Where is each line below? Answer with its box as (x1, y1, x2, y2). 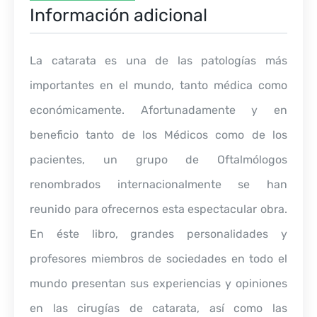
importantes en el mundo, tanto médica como (30, 78, 287, 92)
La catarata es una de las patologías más (30, 53, 287, 67)
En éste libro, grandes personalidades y (30, 226, 287, 241)
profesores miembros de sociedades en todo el (30, 251, 287, 265)
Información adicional (30, 4, 207, 25)
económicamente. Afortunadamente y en (30, 103, 287, 117)
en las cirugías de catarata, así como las (30, 301, 287, 315)
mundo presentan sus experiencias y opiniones (30, 276, 287, 290)
